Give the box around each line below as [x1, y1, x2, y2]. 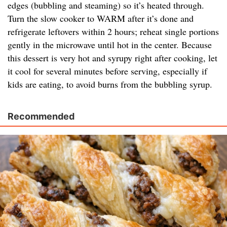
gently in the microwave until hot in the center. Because [8, 39, 212, 51]
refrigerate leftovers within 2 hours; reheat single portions [8, 25, 219, 38]
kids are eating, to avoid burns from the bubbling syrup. [8, 78, 212, 91]
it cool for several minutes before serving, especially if [8, 65, 207, 78]
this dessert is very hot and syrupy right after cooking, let [8, 52, 217, 64]
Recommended [8, 111, 74, 122]
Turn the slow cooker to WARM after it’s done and [8, 12, 194, 25]
